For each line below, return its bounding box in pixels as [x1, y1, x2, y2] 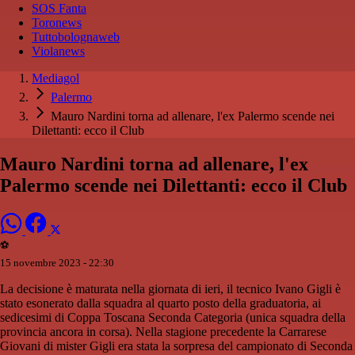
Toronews [32, 16, 82, 30]
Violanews [32, 44, 85, 59]
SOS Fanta [32, 2, 86, 16]
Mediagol [32, 71, 79, 86]
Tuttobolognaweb [32, 30, 120, 44]
